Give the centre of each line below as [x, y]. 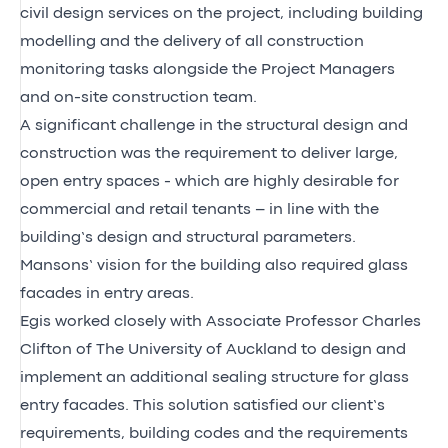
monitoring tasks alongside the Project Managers [207, 69]
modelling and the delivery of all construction [192, 41]
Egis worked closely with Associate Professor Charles [220, 321]
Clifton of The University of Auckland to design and [213, 349]
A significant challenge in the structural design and [214, 125]
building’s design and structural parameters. [188, 237]
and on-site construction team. [140, 97]
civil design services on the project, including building [221, 13]
